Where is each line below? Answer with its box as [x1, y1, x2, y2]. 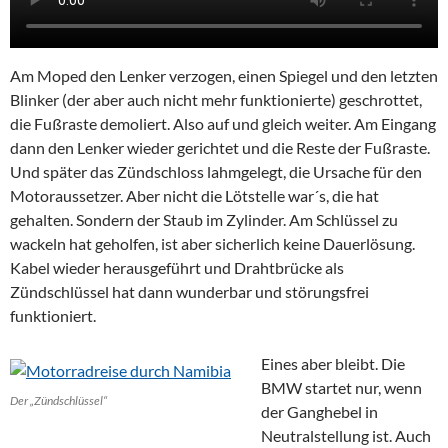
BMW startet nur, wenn [261, 377, 422, 397]
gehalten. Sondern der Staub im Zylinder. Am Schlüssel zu [10, 209, 398, 229]
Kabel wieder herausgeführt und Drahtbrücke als [10, 257, 344, 277]
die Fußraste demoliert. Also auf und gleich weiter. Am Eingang [10, 113, 436, 133]
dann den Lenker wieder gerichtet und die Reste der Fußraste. [10, 137, 430, 157]
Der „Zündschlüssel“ [10, 392, 107, 408]
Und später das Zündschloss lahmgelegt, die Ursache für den [10, 161, 422, 181]
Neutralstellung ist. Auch [261, 425, 431, 445]
